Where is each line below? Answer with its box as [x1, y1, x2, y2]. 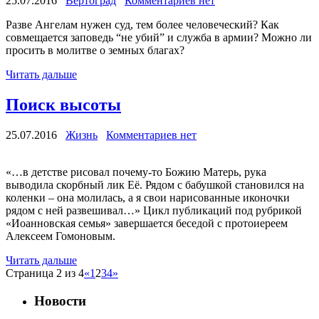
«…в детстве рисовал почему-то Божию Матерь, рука [6, 165, 266, 178]
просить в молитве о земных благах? [6, 44, 184, 57]
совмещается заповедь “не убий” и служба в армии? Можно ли [6, 31, 312, 44]
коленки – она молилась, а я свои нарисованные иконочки [6, 191, 290, 204]
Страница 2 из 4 [6, 266, 84, 279]
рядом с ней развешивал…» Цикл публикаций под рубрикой [6, 204, 302, 216]
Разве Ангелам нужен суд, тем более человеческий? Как [6, 19, 279, 31]
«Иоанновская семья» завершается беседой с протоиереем [6, 216, 288, 229]
